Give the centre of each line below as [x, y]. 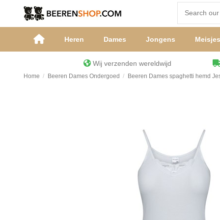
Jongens [160, 40]
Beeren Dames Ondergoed [83, 76]
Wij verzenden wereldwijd [152, 64]
